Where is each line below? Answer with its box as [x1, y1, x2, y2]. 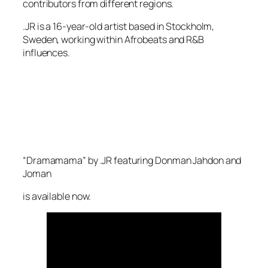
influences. [23, 45, 70, 59]
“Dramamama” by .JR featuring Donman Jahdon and [23, 153, 242, 167]
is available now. [23, 189, 92, 203]
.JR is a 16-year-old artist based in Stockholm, [23, 19, 215, 33]
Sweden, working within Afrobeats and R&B [23, 32, 204, 46]
